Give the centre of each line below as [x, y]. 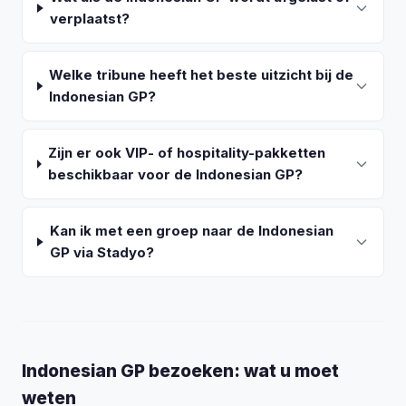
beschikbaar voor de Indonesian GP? [175, 174]
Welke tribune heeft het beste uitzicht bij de [202, 75]
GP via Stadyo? [101, 252]
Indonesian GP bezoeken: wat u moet [180, 371]
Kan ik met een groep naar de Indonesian [191, 231]
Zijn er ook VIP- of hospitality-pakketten [186, 153]
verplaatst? [89, 19]
